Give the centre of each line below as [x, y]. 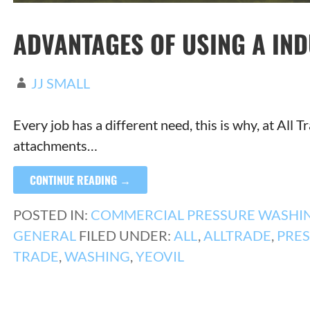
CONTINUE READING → [80, 180]
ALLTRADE [237, 235]
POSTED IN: [52, 214]
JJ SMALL [60, 83]
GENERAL [44, 235]
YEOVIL [159, 256]
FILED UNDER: [126, 235]
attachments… [55, 145]
